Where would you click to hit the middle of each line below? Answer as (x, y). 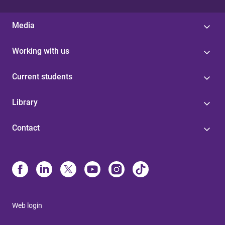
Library (25, 102)
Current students (42, 77)
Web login (27, 206)
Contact (26, 128)
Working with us (41, 51)
